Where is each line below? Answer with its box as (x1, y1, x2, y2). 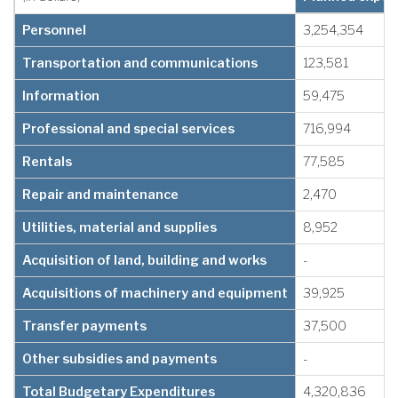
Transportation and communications (22, 54, 258, 71)
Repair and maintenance (22, 186, 179, 203)
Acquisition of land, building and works (22, 251, 267, 268)
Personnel (22, 21, 86, 38)
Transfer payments (22, 317, 147, 334)
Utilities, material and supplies (22, 219, 217, 235)
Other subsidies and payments (22, 350, 217, 367)
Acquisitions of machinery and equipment (22, 284, 288, 301)
